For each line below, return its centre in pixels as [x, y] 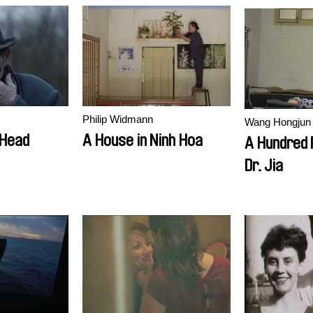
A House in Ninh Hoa [143, 140]
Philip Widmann [118, 119]
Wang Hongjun [278, 122]
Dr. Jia [264, 166]
